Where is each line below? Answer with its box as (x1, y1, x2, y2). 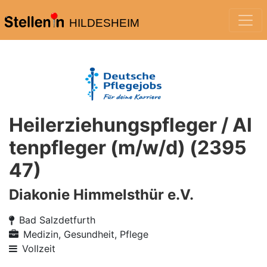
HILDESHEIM (69, 17, 139, 29)
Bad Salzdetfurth (19, 214, 95, 226)
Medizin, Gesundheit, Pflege (23, 228, 148, 240)
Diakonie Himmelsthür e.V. (9, 186, 194, 203)
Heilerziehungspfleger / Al (9, 113, 252, 136)
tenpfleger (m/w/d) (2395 (9, 136, 247, 159)
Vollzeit (22, 243, 55, 254)
